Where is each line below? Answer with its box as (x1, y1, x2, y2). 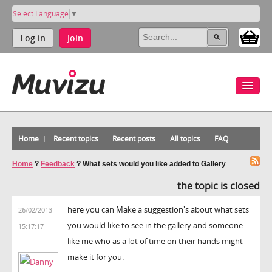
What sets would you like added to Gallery (83, 159, 226, 168)
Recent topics (53, 133, 98, 144)
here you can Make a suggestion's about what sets (67, 203, 249, 215)
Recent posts (112, 133, 156, 144)
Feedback (41, 159, 75, 168)
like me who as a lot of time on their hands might (67, 235, 243, 246)
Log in (20, 32, 46, 44)
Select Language (13, 8, 69, 19)
